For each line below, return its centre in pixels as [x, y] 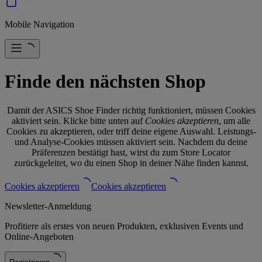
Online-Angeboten [39, 236]
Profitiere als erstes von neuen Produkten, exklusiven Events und [124, 226]
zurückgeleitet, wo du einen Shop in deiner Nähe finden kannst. [131, 163]
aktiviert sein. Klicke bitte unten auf [78, 120]
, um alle [235, 120]
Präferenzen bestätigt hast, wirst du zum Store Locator [131, 152]
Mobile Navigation [39, 24]
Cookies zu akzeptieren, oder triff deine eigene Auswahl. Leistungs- [131, 131]
